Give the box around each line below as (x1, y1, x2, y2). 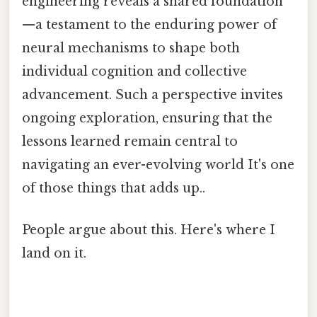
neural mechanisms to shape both (22, 40, 240, 56)
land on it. (22, 245, 86, 261)
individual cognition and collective (22, 63, 247, 79)
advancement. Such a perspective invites (22, 86, 283, 103)
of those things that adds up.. (22, 180, 205, 196)
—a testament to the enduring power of (22, 16, 277, 33)
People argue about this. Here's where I (22, 221, 275, 238)
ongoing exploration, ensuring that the (22, 110, 272, 126)
